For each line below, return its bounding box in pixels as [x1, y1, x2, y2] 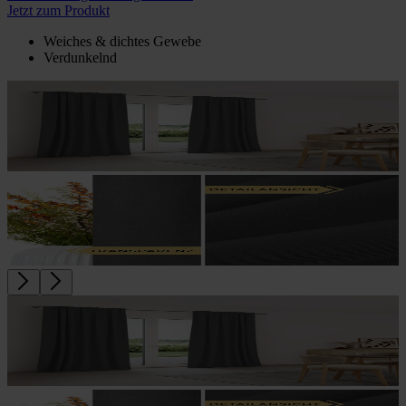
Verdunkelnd [43, 49, 117, 65]
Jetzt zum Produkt [7, 2, 110, 18]
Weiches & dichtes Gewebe [43, 33, 201, 49]
